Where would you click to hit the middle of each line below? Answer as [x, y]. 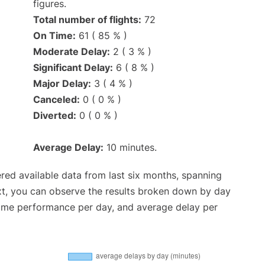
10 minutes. [130, 148]
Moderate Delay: [72, 52]
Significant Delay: [73, 68]
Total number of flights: [87, 20]
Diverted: [55, 116]
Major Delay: [62, 84]
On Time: [54, 36]
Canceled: [56, 100]
